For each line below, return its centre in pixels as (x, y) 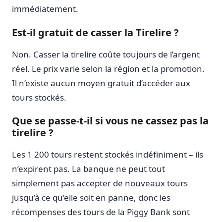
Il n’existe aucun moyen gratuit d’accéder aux (101, 83)
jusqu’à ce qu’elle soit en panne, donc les (91, 198)
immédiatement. (45, 9)
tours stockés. (39, 97)
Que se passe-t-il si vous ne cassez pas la (110, 121)
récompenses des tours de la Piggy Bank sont (101, 212)
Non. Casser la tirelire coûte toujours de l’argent (106, 54)
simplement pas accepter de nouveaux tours (100, 183)
